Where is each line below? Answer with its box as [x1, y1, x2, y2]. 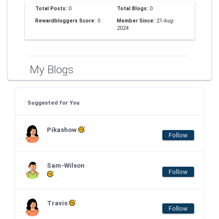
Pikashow [47, 126, 78, 133]
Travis [47, 199, 69, 207]
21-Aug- [156, 17, 175, 24]
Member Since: [117, 17, 156, 24]
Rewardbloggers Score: [35, 17, 97, 24]
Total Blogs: [117, 5, 150, 12]
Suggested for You [27, 99, 80, 106]
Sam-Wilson [47, 162, 85, 169]
